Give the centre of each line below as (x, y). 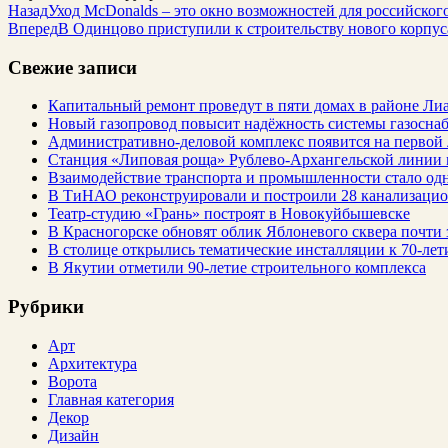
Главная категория (111, 399)
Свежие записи (72, 67)
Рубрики (46, 307)
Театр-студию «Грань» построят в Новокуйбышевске (229, 214)
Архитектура (92, 363)
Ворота (72, 381)
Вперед (33, 28)
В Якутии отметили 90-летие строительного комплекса (237, 268)
